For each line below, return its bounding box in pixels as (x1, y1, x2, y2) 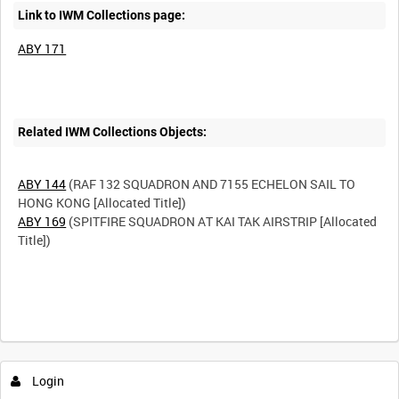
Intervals (13, 331, 53, 346)
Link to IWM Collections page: (18, 8, 186, 23)
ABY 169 (18, 213, 67, 231)
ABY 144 (18, 175, 67, 193)
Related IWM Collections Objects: (18, 125, 208, 140)
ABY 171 (18, 39, 67, 57)
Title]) (18, 232, 52, 249)
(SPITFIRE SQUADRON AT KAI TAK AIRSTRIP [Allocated (66, 213, 378, 231)
